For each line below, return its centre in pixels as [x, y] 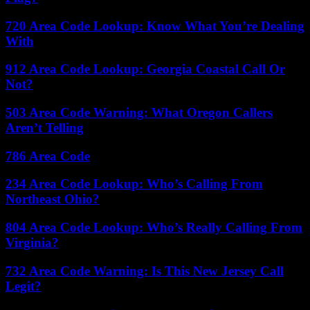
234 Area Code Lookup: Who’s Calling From [134, 184]
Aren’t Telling [45, 127]
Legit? [24, 286]
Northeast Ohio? [53, 199]
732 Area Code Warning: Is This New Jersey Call [145, 271]
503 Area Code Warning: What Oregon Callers [139, 112]
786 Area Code [48, 156]
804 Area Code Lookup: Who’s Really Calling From [154, 228]
